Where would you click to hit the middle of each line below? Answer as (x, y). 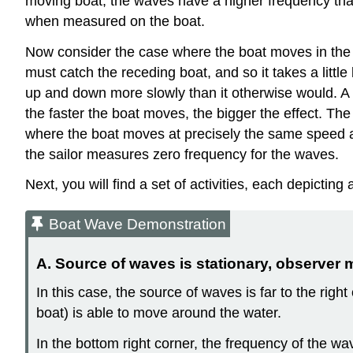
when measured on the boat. (115, 21)
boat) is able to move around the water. (159, 313)
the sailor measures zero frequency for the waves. (182, 154)
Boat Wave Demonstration (137, 224)
